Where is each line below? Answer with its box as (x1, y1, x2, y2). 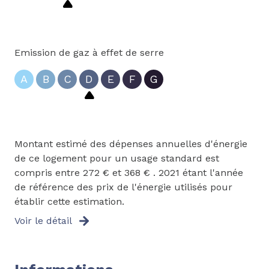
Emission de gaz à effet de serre (14, 46, 164, 58)
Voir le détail (14, 214, 72, 226)
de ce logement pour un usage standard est (14, 152, 219, 164)
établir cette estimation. (14, 195, 124, 207)
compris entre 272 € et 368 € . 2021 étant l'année (14, 166, 243, 178)
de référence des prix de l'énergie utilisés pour (14, 181, 232, 193)
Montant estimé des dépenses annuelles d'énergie (14, 138, 247, 150)
